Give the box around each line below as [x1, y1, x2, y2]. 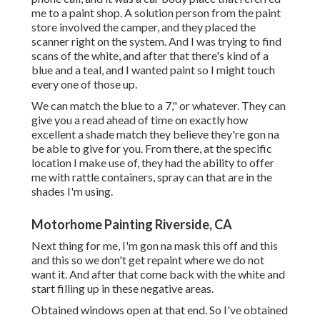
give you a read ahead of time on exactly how [31, 113, 248, 127]
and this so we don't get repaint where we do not [31, 253, 264, 267]
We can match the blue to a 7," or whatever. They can [31, 99, 286, 113]
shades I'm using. [31, 184, 113, 199]
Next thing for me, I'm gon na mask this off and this [31, 239, 278, 253]
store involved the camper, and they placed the [31, 20, 256, 34]
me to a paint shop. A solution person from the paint [31, 6, 281, 20]
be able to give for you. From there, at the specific [31, 141, 272, 156]
